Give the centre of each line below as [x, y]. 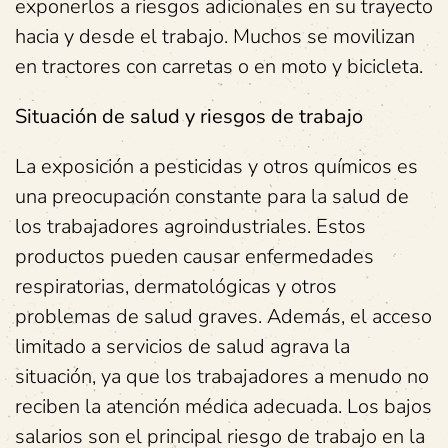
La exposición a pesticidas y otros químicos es [216, 166]
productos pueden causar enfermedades [194, 256]
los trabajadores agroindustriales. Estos [190, 226]
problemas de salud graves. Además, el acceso [223, 316]
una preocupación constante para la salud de [212, 196]
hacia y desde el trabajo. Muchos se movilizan [215, 36]
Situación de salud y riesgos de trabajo [189, 116]
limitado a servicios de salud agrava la [182, 346]
